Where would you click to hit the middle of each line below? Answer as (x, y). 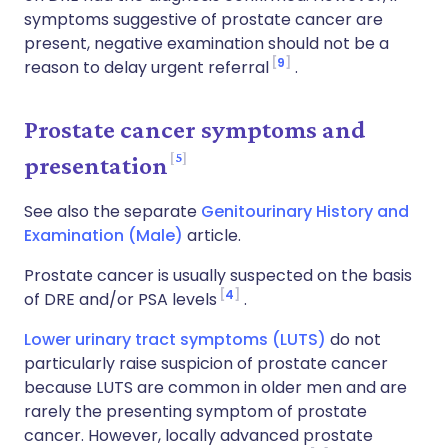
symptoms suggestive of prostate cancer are (203, 19)
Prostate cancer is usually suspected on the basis (218, 275)
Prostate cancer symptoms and (195, 129)
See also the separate (112, 211)
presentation (96, 165)
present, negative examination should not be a (206, 43)
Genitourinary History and (305, 211)
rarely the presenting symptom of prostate (195, 411)
